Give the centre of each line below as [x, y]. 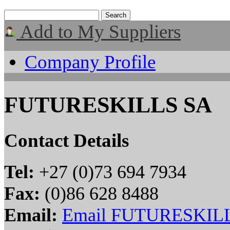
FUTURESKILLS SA [108, 105]
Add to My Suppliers [99, 32]
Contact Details [66, 140]
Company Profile [90, 62]
